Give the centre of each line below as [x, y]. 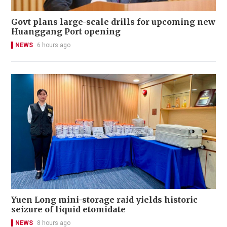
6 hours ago [54, 45]
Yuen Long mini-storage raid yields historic [105, 200]
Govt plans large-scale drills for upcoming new [113, 22]
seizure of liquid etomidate [68, 210]
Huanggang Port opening [66, 32]
